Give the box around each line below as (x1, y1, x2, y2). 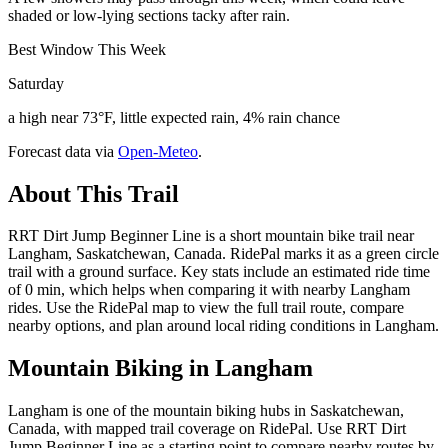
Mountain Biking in (8, 355, 215, 382)
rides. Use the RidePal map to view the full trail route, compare (8, 299, 404, 317)
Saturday (8, 74, 64, 92)
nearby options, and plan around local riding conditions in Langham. (8, 317, 439, 335)
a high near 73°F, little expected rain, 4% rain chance (8, 108, 340, 126)
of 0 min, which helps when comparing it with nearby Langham (8, 281, 410, 299)
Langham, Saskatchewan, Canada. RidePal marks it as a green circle (8, 245, 439, 263)
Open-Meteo (118, 142, 198, 160)
